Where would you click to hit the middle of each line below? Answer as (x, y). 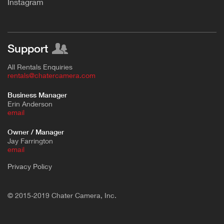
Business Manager (37, 95)
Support (28, 49)
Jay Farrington (30, 141)
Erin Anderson (30, 104)
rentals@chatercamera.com (51, 75)
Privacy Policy (30, 166)
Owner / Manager (36, 132)
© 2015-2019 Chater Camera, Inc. (62, 195)
